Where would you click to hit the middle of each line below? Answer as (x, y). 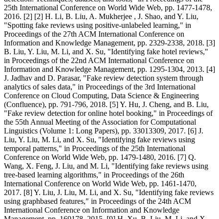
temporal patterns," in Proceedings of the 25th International (95, 148)
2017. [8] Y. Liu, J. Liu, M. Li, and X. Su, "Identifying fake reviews (109, 192)
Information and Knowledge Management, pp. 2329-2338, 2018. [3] (109, 43)
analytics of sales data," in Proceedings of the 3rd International (100, 87)
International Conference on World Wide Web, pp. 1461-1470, (100, 183)
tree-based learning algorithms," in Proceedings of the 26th (94, 175)
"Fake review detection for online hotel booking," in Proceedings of (108, 113)
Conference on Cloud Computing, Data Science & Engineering (101, 95)
